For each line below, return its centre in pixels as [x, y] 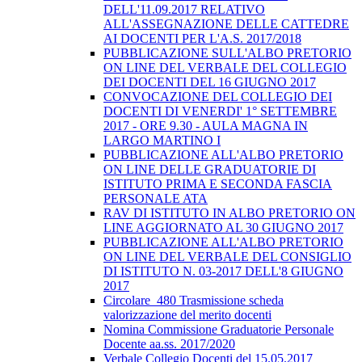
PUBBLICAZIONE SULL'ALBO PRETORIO [227, 53]
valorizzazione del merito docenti [187, 315]
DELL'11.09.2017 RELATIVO [184, 10]
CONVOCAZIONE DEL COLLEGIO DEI [218, 97]
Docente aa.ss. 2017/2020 [169, 344]
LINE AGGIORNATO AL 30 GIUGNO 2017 [223, 228]
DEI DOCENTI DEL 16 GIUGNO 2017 [210, 82]
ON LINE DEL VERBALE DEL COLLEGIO [225, 68]
